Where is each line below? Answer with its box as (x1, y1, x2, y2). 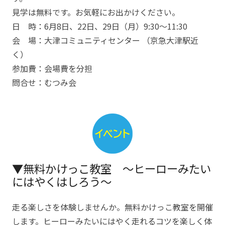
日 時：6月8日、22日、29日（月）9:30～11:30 (12, 20, 187, 32)
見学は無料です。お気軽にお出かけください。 (12, 6, 180, 18)
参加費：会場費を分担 (12, 62, 92, 74)
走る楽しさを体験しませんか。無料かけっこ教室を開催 (12, 201, 213, 213)
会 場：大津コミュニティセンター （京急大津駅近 (12, 34, 198, 46)
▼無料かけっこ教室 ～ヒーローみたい (12, 160, 211, 176)
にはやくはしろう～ (12, 173, 111, 189)
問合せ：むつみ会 (12, 76, 76, 88)
